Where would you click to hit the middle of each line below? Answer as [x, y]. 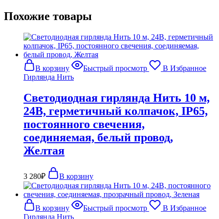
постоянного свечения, [84, 124]
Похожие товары [48, 16]
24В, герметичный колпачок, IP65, [116, 111]
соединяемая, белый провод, [98, 137]
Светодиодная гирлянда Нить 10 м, [117, 98]
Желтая [44, 150]
